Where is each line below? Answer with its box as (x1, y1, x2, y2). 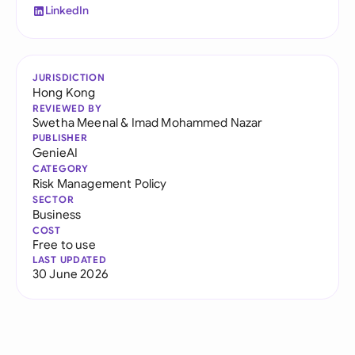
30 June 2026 (32, 266, 108, 281)
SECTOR (32, 193, 74, 205)
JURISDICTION (32, 71, 105, 83)
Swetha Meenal (32, 115, 119, 130)
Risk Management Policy (32, 176, 167, 191)
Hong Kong (32, 85, 96, 100)
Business (32, 207, 82, 222)
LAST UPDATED (32, 254, 107, 265)
